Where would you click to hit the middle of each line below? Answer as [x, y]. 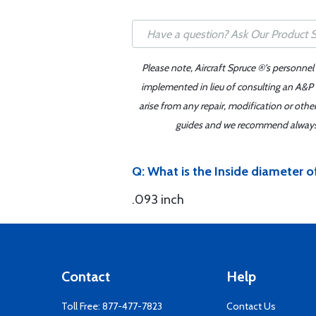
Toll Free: [82, 306]
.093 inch [158, 200]
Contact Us [251, 306]
